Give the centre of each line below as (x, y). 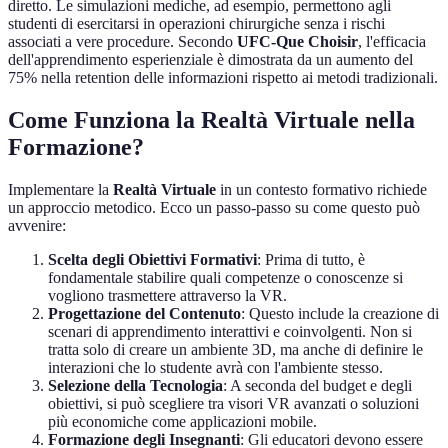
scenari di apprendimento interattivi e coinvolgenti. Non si (230, 332)
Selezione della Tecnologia (135, 386)
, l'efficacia (392, 42)
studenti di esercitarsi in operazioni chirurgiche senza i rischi (196, 24)
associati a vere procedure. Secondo (122, 42)
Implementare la (60, 190)
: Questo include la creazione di (340, 314)
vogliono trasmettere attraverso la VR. (167, 296)
